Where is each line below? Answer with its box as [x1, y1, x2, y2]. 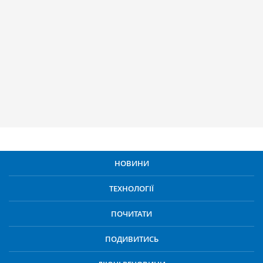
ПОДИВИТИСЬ [104, 234, 159, 244]
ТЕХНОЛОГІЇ [109, 183, 154, 194]
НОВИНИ [114, 158, 149, 168]
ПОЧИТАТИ [111, 208, 152, 219]
